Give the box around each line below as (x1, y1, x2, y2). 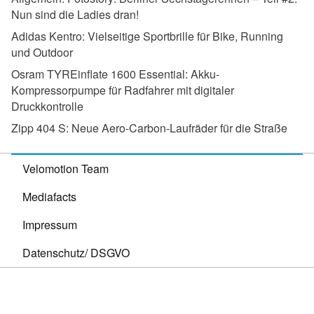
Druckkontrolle (11, 98, 83, 115)
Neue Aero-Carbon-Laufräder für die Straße (69, 120, 287, 137)
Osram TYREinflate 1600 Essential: (11, 66, 188, 83)
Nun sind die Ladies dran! (11, 6, 139, 23)
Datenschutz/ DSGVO (22, 245, 130, 261)
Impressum (22, 217, 77, 233)
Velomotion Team (22, 161, 109, 177)
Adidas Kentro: (11, 28, 85, 45)
